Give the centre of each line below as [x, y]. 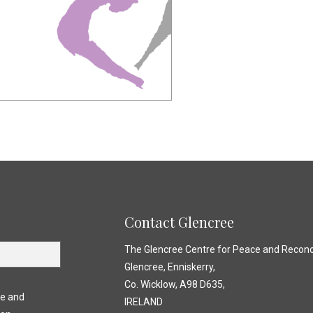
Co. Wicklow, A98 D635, [174, 284]
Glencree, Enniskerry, [169, 267]
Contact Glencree [179, 222]
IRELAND [143, 302]
